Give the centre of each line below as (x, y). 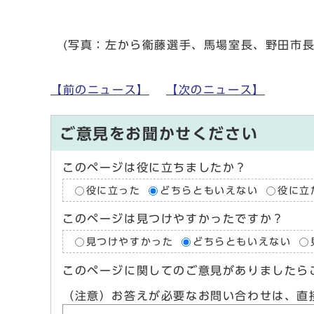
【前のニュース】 (100, 90)
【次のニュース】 (216, 90)
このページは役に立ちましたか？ (155, 168)
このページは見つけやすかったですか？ (173, 219)
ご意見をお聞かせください (159, 134)
